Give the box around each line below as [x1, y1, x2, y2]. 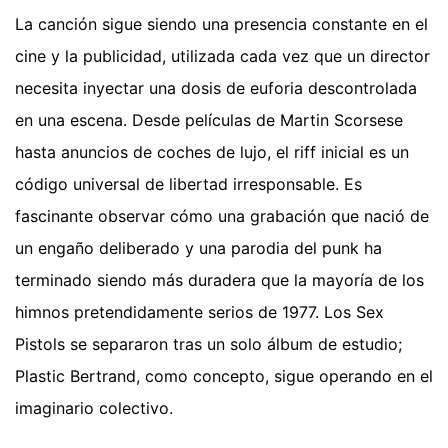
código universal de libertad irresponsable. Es [15, 174, 362, 195]
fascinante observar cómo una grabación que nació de [15, 206, 429, 227]
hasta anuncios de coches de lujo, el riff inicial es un [15, 142, 409, 163]
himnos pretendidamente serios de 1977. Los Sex [15, 302, 384, 323]
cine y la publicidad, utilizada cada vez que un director [15, 46, 430, 67]
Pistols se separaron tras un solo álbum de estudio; [15, 334, 402, 355]
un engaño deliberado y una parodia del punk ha [15, 238, 382, 259]
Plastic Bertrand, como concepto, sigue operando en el [15, 366, 433, 387]
